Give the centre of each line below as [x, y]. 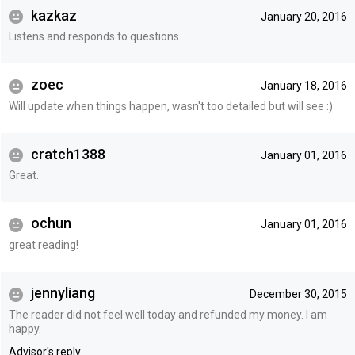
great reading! [43, 244]
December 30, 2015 [298, 294]
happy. [25, 328]
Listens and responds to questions [94, 37]
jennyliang [61, 292]
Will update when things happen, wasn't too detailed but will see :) [170, 106]
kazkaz [52, 15]
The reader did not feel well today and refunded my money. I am [168, 314]
